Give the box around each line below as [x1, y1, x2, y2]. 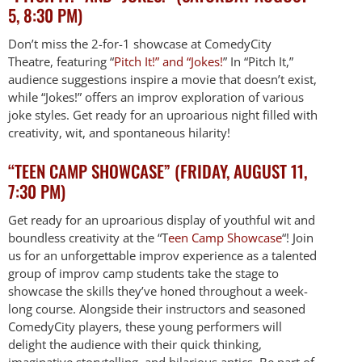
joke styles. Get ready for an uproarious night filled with [8, 106, 318, 123]
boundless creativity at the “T [8, 229, 168, 246]
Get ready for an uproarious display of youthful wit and [8, 211, 315, 228]
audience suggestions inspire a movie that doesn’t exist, [8, 70, 317, 87]
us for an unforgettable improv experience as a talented [8, 246, 317, 263]
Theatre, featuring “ [8, 53, 114, 69]
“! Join [282, 229, 314, 246]
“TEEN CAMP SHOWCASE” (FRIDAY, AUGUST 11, [8, 158, 307, 183]
